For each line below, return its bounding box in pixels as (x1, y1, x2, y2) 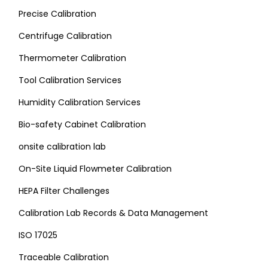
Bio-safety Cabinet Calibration (19, 118, 146, 130)
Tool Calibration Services (19, 74, 121, 86)
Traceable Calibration (19, 251, 109, 263)
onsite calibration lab (19, 141, 106, 153)
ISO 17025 (19, 229, 57, 241)
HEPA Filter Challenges (19, 185, 109, 197)
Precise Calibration (19, 8, 96, 20)
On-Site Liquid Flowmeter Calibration (19, 163, 172, 175)
